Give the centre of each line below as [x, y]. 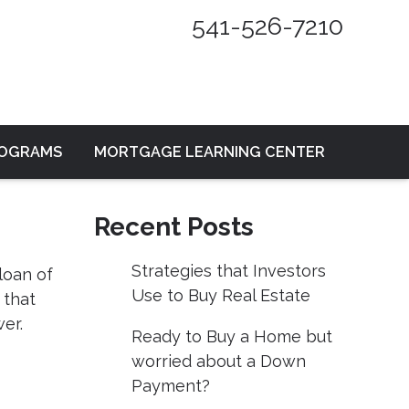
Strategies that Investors [228, 271]
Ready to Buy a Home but [231, 337]
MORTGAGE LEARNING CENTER [210, 152]
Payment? [170, 386]
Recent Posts [174, 227]
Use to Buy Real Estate [220, 296]
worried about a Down [218, 362]
